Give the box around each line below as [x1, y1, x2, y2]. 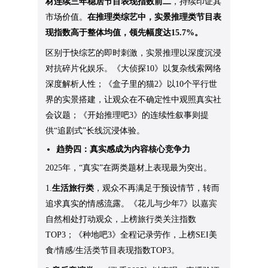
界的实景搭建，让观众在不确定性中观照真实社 [45, 95, 222, 105]
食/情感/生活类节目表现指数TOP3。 [45, 246, 180, 255]
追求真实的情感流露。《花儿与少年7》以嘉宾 [45, 199, 218, 209]
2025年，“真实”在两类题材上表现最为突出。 [45, 163, 212, 173]
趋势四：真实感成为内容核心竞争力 [56, 145, 191, 154]
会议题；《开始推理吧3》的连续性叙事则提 [45, 111, 209, 120]
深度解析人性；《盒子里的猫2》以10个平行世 [45, 80, 218, 89]
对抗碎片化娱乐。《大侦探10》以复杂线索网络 [45, 64, 222, 74]
